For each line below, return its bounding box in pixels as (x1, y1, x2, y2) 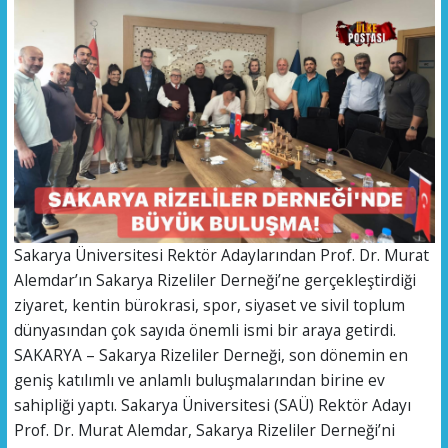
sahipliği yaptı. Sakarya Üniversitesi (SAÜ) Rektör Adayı (13, 393, 411, 416)
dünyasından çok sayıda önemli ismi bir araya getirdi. (13, 318, 396, 341)
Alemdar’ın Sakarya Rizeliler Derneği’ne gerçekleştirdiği (13, 268, 416, 291)
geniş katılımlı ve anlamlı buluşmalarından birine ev (13, 368, 385, 391)
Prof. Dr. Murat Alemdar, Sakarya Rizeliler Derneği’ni (13, 418, 395, 441)
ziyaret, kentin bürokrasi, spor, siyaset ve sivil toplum (13, 293, 405, 316)
